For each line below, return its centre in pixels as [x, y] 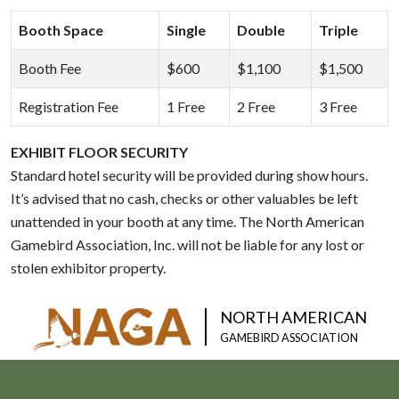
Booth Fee [50, 68]
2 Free [256, 106]
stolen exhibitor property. [88, 268]
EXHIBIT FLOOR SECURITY [99, 152]
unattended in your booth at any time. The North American [187, 221]
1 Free [186, 106]
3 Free [338, 106]
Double [261, 30]
